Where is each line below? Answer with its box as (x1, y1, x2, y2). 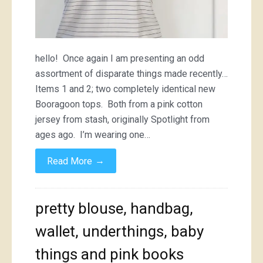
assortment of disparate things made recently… (35, 68, 228, 79)
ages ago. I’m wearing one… (35, 129, 150, 140)
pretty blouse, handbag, (35, 199, 193, 217)
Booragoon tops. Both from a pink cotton (35, 98, 203, 110)
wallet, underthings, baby (35, 222, 204, 240)
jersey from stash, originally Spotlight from (35, 113, 210, 125)
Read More (47, 155, 92, 167)
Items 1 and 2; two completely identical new (35, 83, 215, 95)
